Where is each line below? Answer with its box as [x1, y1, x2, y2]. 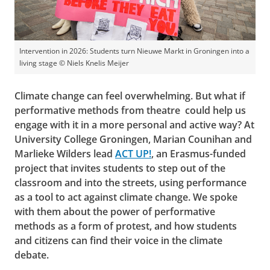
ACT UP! [115, 146, 151, 160]
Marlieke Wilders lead [14, 146, 115, 160]
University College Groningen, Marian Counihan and [14, 132, 252, 146]
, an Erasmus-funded [151, 146, 246, 160]
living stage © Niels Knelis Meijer [19, 57, 129, 68]
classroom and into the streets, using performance [14, 175, 246, 189]
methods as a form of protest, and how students [14, 219, 237, 233]
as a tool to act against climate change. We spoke [14, 190, 237, 204]
